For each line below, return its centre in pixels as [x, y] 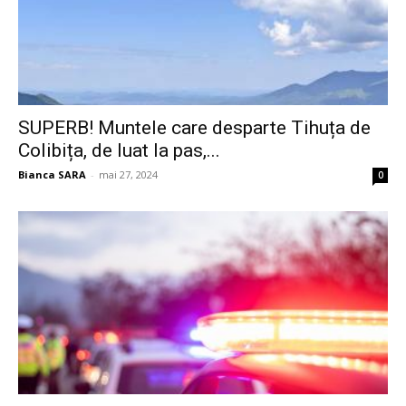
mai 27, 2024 [128, 175]
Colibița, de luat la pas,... [119, 151]
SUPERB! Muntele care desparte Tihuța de [194, 128]
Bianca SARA [52, 175]
